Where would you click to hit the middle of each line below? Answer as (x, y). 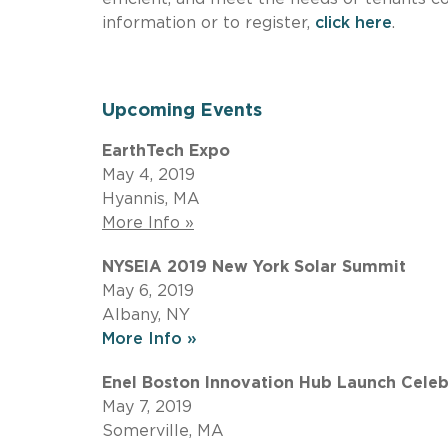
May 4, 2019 (148, 174)
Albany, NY (146, 314)
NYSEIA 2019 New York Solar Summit (254, 266)
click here (353, 22)
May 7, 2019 (147, 406)
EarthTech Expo (166, 150)
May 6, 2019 (148, 290)
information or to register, (208, 22)
